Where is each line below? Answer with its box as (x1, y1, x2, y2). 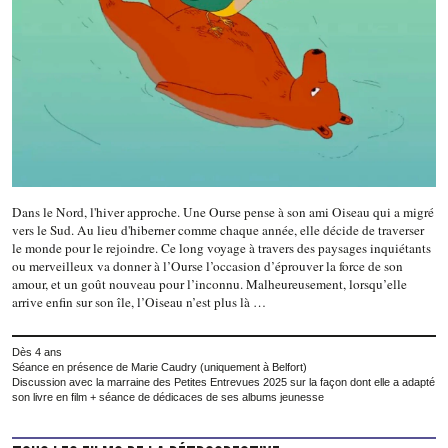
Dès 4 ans (12, 346, 62, 359)
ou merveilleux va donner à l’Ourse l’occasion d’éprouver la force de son (12, 257, 403, 276)
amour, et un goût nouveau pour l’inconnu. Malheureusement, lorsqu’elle (12, 275, 407, 294)
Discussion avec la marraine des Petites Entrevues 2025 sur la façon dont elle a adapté (12, 376, 435, 389)
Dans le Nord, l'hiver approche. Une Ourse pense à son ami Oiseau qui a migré (12, 203, 434, 222)
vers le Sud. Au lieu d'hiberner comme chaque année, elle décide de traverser (12, 221, 424, 240)
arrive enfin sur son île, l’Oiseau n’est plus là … (12, 293, 266, 312)
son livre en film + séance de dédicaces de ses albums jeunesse (12, 391, 324, 404)
